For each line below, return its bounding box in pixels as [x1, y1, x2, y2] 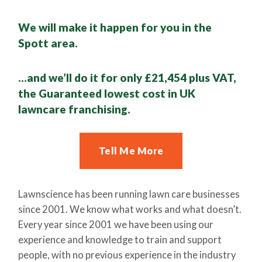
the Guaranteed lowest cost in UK [18, 87, 196, 101]
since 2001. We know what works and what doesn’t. [18, 203, 242, 215]
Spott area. [18, 36, 78, 50]
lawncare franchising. [18, 102, 131, 116]
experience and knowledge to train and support [18, 233, 222, 246]
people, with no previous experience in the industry [18, 249, 236, 261]
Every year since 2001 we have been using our [18, 218, 214, 230]
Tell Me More [98, 144, 164, 157]
